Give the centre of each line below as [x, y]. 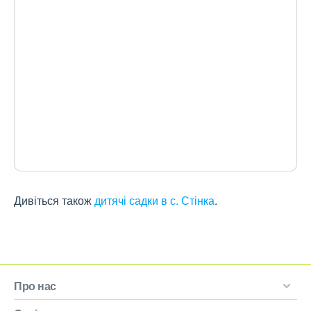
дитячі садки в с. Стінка [154, 200]
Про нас [35, 286]
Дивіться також [54, 200]
